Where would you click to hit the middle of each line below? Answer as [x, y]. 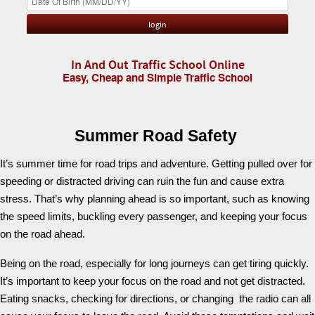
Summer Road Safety [157, 136]
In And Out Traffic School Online [157, 65]
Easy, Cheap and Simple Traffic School [157, 78]
